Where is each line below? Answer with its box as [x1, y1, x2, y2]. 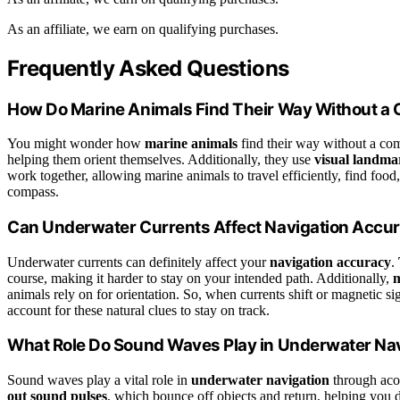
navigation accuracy [270, 254, 391, 270]
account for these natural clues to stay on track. [7, 302, 270, 318]
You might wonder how [7, 136, 145, 152]
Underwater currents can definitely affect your [7, 254, 270, 270]
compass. [7, 184, 59, 200]
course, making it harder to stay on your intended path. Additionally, [7, 270, 393, 286]
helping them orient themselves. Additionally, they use [7, 152, 314, 168]
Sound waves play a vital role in [7, 372, 191, 388]
